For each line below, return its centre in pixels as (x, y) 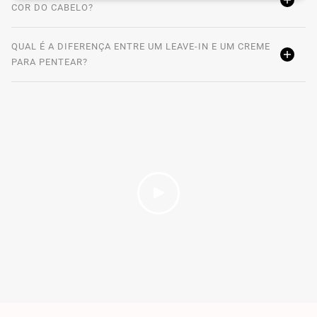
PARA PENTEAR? (50, 62)
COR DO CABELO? (52, 7)
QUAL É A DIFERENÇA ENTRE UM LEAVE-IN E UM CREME (141, 46)
